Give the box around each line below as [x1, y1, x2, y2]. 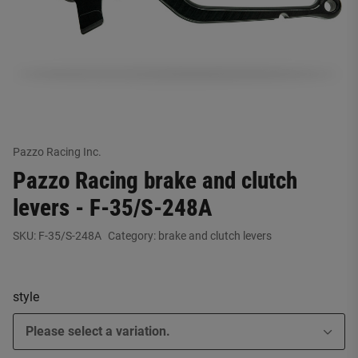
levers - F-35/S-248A [13, 194, 212, 221]
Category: [108, 229, 158, 242]
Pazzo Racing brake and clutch [13, 167, 297, 194]
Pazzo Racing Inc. [13, 145, 101, 158]
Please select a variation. [26, 324, 170, 339]
